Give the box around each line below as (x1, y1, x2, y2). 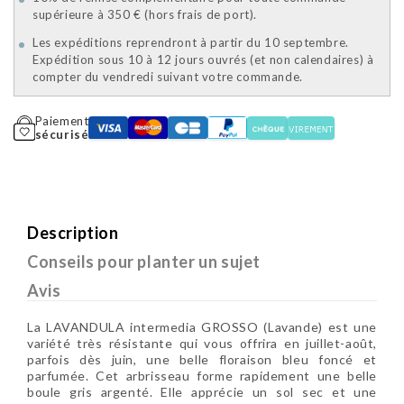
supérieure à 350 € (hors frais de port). (32, 7, 258, 23)
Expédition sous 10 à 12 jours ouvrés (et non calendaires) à (32, 52, 374, 68)
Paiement (34, 114, 89, 129)
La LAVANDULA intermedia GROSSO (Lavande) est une (27, 319, 377, 335)
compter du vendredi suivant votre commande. (32, 69, 303, 85)
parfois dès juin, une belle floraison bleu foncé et (27, 352, 377, 368)
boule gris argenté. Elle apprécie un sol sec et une (27, 384, 377, 400)
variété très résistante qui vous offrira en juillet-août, (27, 335, 377, 352)
